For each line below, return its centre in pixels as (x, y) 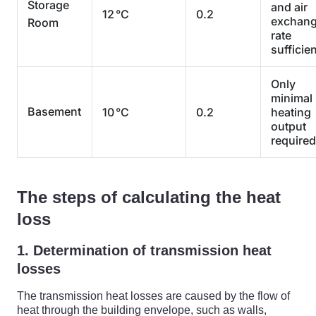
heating (291, 112)
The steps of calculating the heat (149, 197)
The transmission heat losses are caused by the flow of (153, 296)
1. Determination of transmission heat (144, 250)
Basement (54, 111)
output (288, 126)
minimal (292, 98)
